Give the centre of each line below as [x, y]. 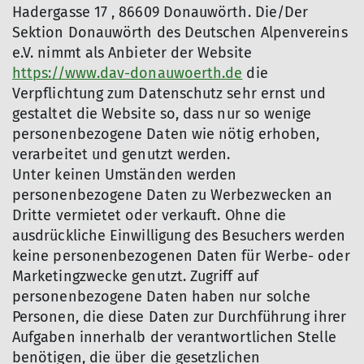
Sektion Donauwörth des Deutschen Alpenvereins [180, 32]
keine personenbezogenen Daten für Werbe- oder [181, 256]
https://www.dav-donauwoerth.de [128, 73]
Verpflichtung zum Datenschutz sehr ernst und [169, 93]
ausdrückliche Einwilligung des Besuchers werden [179, 236]
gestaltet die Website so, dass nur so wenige [162, 114]
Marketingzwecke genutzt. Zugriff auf [135, 276]
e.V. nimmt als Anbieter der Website [132, 53]
